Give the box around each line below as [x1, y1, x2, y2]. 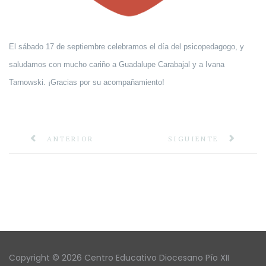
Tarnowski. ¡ [9, 78, 50, 87]
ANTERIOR [47, 134, 94, 144]
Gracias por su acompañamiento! [50, 78, 164, 87]
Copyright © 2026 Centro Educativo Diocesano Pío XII [9, 252, 229, 264]
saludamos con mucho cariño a [9, 60, 119, 69]
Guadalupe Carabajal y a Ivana [119, 60, 224, 69]
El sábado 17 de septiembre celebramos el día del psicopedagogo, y [9, 42, 244, 52]
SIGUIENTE [167, 134, 219, 144]
